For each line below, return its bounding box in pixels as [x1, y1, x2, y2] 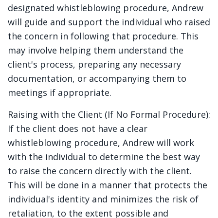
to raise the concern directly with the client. [8, 165, 192, 177]
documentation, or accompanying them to [8, 73, 186, 84]
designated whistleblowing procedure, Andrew [8, 2, 203, 14]
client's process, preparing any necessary [8, 58, 181, 70]
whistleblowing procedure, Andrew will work [8, 137, 194, 148]
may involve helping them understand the [8, 44, 183, 56]
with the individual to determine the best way [8, 151, 200, 163]
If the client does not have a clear [8, 123, 147, 134]
